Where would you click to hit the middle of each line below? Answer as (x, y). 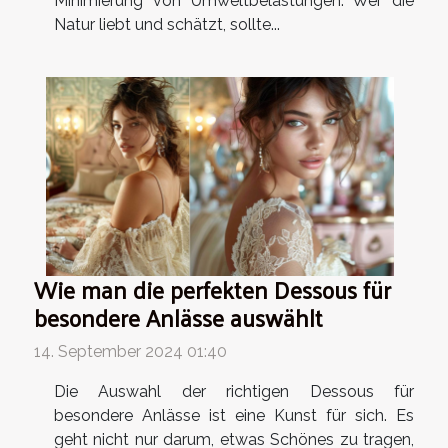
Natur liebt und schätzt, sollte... (167, 25)
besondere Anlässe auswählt (178, 317)
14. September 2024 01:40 (130, 351)
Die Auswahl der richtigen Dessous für (234, 391)
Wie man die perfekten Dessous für (212, 289)
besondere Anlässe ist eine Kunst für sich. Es (234, 415)
